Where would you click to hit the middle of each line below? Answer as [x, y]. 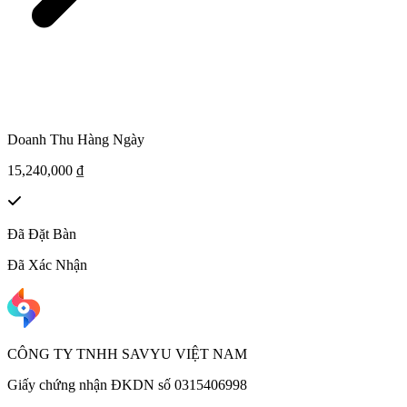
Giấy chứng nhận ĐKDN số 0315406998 [127, 384]
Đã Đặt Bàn [42, 233]
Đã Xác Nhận [47, 264]
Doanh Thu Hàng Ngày [76, 139]
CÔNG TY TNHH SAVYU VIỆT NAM [127, 353]
